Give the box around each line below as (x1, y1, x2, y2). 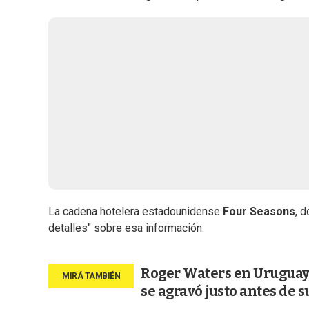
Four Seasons (223, 205, 295, 219)
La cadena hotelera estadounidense (48, 205, 223, 219)
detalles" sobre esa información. (48, 221, 204, 235)
